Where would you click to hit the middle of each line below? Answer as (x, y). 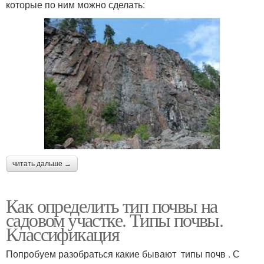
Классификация (63, 233)
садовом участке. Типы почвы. (115, 219)
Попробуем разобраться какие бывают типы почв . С (123, 253)
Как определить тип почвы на (112, 205)
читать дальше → (42, 164)
